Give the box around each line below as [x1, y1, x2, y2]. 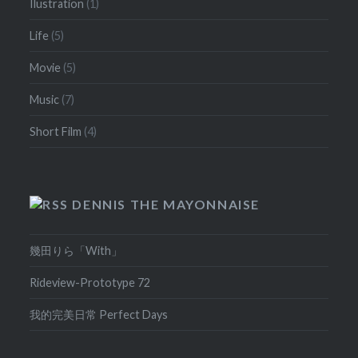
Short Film [30, 125, 82, 139]
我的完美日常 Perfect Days [30, 308, 169, 322]
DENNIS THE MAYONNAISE [72, 197, 261, 213]
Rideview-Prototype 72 [30, 276, 151, 290]
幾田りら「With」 [30, 244, 123, 258]
